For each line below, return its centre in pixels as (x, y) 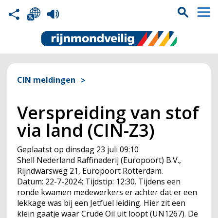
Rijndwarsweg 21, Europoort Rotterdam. (90, 171)
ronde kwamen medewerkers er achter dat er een (107, 192)
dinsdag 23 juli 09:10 (102, 149)
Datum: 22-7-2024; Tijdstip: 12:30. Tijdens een (99, 182)
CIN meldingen (46, 80)
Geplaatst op (40, 149)
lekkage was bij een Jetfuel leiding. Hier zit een (101, 203)
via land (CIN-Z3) (86, 130)
